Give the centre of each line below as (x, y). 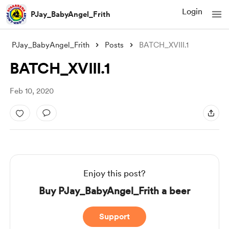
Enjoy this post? (114, 173)
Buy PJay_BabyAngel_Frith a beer (114, 191)
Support (114, 216)
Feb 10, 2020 (31, 91)
